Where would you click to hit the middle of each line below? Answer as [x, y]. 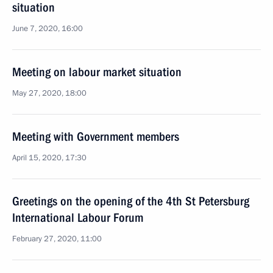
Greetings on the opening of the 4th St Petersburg [131, 201]
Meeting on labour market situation [97, 72]
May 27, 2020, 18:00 [49, 93]
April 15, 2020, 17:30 [49, 158]
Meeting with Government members [96, 136]
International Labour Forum [78, 218]
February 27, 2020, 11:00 [57, 239]
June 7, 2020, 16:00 [48, 29]
